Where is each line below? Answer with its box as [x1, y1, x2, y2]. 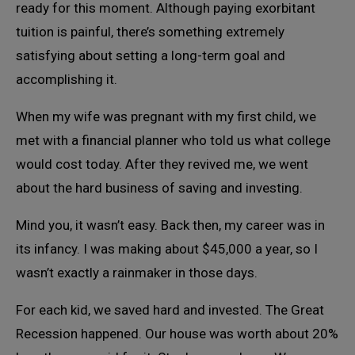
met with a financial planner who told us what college [16, 132, 330, 148]
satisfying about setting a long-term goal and [16, 48, 285, 63]
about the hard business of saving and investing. [16, 180, 303, 196]
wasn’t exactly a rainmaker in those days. [16, 265, 258, 281]
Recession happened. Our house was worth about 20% [16, 326, 338, 342]
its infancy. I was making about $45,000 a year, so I [16, 241, 318, 257]
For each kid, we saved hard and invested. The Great [16, 302, 324, 318]
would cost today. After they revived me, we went [16, 156, 308, 172]
